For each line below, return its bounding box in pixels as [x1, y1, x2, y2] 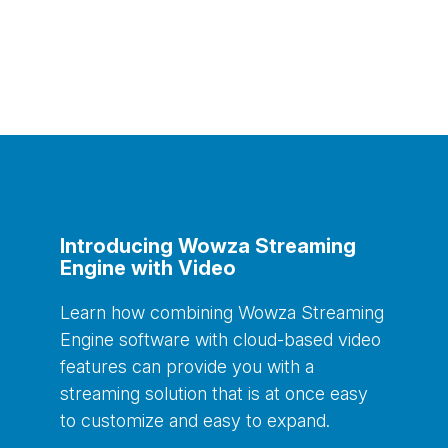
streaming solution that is [60, 383, 265, 405]
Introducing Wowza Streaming [60, 234, 356, 259]
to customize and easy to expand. [60, 410, 330, 432]
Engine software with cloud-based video [60, 329, 381, 351]
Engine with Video [60, 256, 236, 281]
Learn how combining [60, 302, 238, 324]
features [60, 356, 132, 378]
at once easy [265, 383, 368, 405]
